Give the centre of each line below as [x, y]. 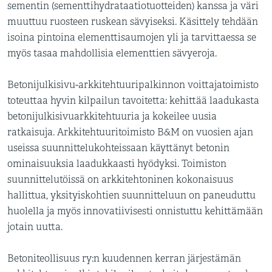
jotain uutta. [35, 227]
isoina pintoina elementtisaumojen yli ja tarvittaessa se [132, 38]
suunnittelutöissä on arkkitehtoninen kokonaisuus [120, 180]
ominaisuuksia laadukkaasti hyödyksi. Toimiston [117, 164]
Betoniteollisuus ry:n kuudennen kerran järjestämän [124, 259]
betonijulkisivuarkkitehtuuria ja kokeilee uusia [112, 117]
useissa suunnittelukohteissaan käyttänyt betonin [118, 148]
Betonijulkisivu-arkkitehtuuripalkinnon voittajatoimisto [133, 85]
